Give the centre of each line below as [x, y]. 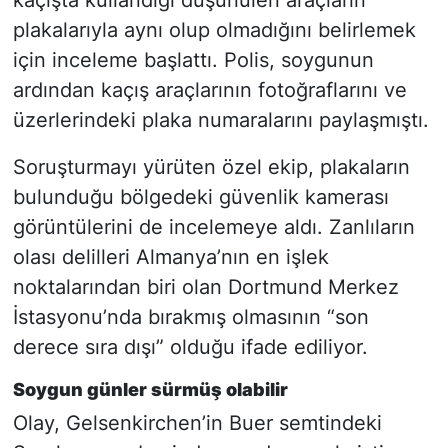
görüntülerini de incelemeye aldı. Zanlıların [213, 226]
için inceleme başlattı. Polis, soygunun [193, 59]
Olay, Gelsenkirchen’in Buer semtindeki [197, 423]
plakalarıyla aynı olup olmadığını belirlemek [214, 29]
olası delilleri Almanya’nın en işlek [170, 256]
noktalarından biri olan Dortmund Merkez [205, 286]
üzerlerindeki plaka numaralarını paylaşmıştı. [220, 119]
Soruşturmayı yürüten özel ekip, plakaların [211, 166]
